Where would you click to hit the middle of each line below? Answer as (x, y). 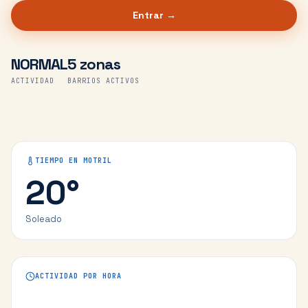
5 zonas (94, 64)
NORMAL (39, 64)
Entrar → (154, 15)
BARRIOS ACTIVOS (103, 81)
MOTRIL (98, 161)
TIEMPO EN (59, 161)
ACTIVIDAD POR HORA (78, 276)
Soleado (44, 219)
